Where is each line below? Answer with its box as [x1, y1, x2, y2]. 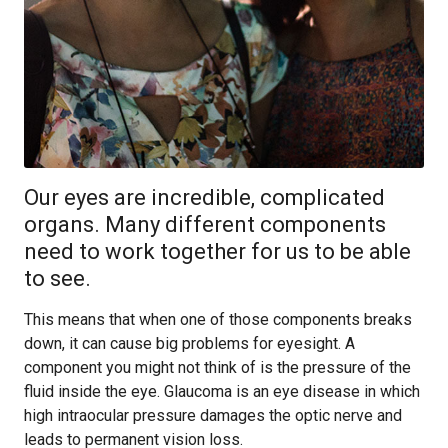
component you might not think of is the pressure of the [24, 358, 411, 377]
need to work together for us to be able [24, 239, 411, 264]
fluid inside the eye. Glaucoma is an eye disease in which [24, 382, 420, 401]
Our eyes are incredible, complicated [24, 185, 385, 210]
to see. [24, 266, 91, 291]
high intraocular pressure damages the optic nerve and [24, 406, 402, 425]
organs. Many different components [24, 212, 386, 237]
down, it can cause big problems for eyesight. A [24, 334, 355, 353]
